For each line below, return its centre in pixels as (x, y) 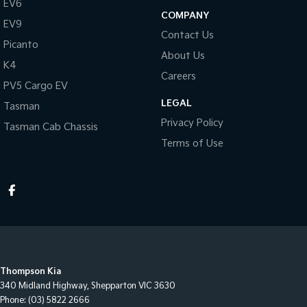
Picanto (21, 45)
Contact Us (187, 36)
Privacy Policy (192, 123)
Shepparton (114, 286)
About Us (183, 56)
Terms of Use (192, 144)
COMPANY (185, 16)
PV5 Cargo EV (36, 86)
